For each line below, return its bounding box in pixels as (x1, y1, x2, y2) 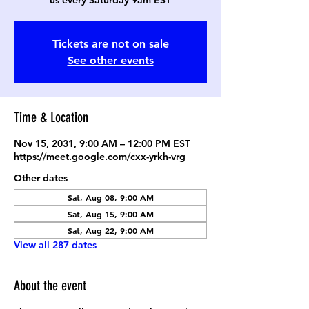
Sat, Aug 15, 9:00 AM (67, 208, 154, 219)
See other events (67, 54, 154, 67)
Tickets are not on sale (52, 37, 169, 50)
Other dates (14, 172, 68, 184)
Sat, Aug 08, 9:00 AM (67, 192, 154, 203)
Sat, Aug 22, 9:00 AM (67, 225, 154, 236)
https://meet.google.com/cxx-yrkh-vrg (14, 150, 186, 163)
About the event (14, 277, 86, 294)
